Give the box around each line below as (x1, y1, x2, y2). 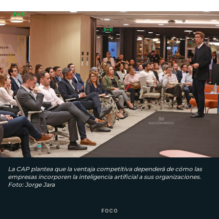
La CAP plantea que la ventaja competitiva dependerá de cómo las (8, 165, 202, 173)
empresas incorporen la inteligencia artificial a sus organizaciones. (8, 173, 201, 180)
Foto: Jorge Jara (8, 180, 55, 188)
